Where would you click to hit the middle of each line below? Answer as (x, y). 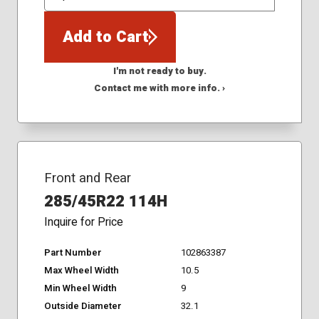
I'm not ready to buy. (159, 72)
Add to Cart (105, 37)
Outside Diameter (83, 307)
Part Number (73, 253)
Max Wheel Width (81, 271)
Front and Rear (87, 178)
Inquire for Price (83, 223)
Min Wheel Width (80, 289)
